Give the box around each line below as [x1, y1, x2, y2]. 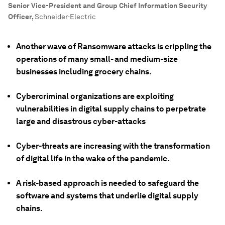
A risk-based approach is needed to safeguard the [16, 178, 199, 188]
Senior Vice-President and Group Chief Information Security [8, 2, 207, 10]
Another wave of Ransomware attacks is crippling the [16, 42, 211, 51]
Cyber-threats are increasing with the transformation [16, 141, 210, 151]
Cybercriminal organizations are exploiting [16, 91, 174, 101]
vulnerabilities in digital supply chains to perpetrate [16, 104, 206, 114]
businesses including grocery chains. [16, 67, 152, 76]
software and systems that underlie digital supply [16, 191, 198, 200]
